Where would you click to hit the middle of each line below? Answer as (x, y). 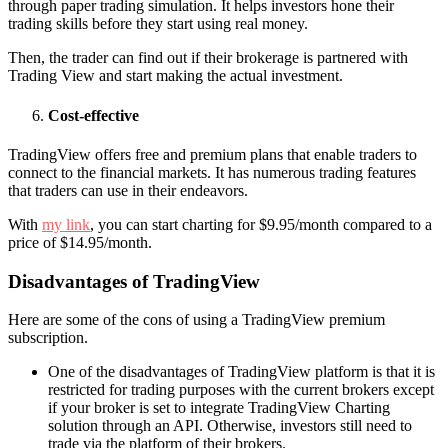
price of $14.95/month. (80, 242)
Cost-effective (93, 115)
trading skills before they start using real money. (158, 24)
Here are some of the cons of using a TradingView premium (196, 320)
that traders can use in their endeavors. (128, 190)
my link (66, 224)
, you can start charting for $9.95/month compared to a (261, 224)
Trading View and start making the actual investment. (175, 76)
